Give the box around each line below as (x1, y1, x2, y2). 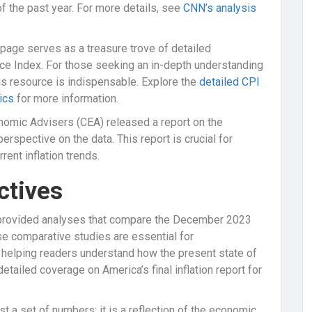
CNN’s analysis (183, 1, 256, 15)
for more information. (14, 92, 118, 105)
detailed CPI (199, 75, 260, 88)
